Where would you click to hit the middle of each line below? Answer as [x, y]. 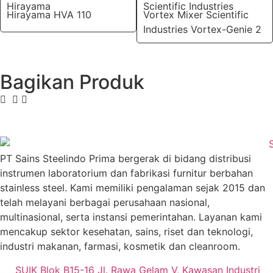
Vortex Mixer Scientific [196, 14]
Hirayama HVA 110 [49, 14]
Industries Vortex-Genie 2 [202, 29]
